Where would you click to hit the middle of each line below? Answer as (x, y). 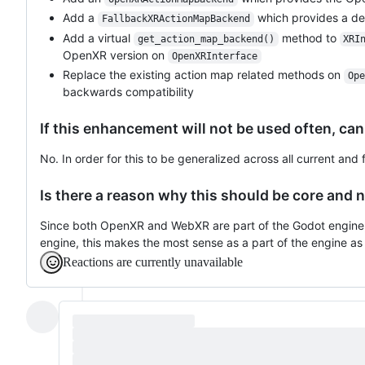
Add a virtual (98, 37)
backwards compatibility (128, 92)
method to (309, 37)
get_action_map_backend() (206, 39)
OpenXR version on (115, 55)
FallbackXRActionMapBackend (176, 19)
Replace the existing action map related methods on (203, 75)
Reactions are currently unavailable (153, 262)
